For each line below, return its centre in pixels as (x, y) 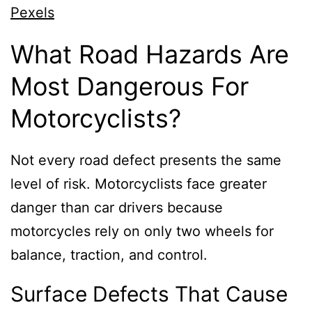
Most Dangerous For (130, 86)
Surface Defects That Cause (149, 294)
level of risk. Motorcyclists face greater (139, 184)
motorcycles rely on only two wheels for (142, 231)
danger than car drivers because (117, 207)
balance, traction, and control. (109, 255)
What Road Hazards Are (150, 54)
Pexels (32, 12)
